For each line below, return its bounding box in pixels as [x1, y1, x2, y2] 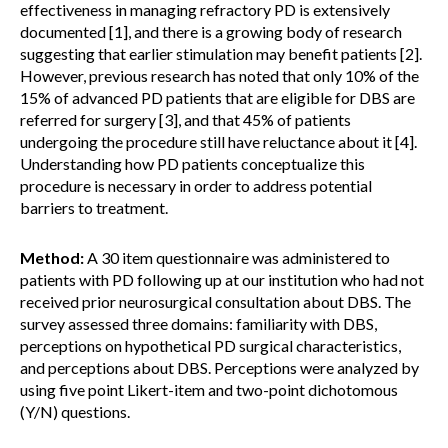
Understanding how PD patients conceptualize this [20, 154, 365, 173]
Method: [20, 248, 84, 267]
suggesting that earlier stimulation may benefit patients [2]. [20, 44, 422, 63]
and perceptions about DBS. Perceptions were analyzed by [20, 358, 419, 377]
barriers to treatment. [20, 198, 168, 217]
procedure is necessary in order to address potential [20, 176, 372, 195]
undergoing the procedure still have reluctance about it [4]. [20, 132, 417, 151]
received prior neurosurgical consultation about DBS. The [20, 292, 411, 311]
